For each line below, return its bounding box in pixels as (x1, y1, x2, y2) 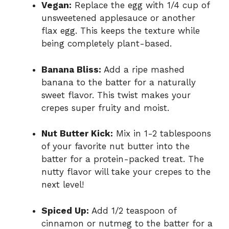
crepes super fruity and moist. (41, 102, 169, 113)
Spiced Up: (41, 205, 89, 216)
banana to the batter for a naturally (41, 77, 196, 87)
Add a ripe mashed (101, 64, 185, 75)
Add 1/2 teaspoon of (89, 205, 176, 216)
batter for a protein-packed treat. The (41, 154, 204, 165)
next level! (41, 179, 84, 190)
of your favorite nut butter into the (41, 141, 190, 152)
